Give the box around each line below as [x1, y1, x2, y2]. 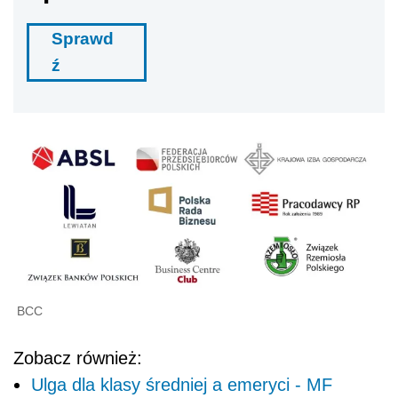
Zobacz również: [13, 347, 142, 368]
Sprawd [52, 28, 114, 48]
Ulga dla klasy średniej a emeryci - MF [31, 374, 332, 394]
